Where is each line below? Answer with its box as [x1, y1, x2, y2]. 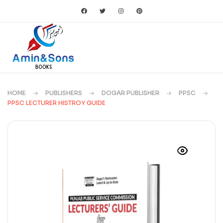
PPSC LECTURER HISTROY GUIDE [7, 99, 106, 107]
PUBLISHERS [45, 89, 82, 97]
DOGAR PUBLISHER [102, 89, 159, 97]
